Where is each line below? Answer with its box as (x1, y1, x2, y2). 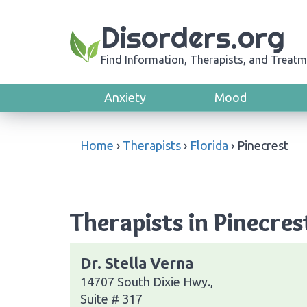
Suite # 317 (80, 291, 143, 306)
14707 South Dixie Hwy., (80, 274, 213, 288)
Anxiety (104, 90, 146, 104)
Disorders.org (101, 20, 285, 56)
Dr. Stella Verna (80, 254, 193, 271)
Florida (190, 138, 228, 152)
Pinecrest (237, 138, 288, 152)
